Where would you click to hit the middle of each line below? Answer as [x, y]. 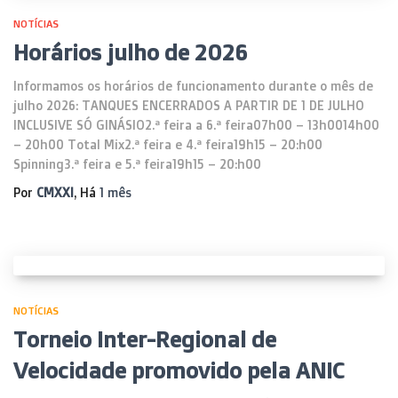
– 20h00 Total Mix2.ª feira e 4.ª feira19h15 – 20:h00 [168, 144]
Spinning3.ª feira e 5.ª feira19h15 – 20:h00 [137, 164]
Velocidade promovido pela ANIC [179, 370]
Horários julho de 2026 [130, 52]
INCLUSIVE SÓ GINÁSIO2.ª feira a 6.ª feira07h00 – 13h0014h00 [196, 125]
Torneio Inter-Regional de [145, 339]
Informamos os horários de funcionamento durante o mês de [193, 86]
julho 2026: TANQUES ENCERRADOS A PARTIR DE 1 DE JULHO [189, 105]
